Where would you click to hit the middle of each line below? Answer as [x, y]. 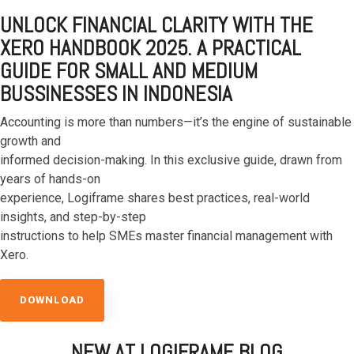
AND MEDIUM [205, 71]
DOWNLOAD [52, 299]
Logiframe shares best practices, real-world [188, 198]
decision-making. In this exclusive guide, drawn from [198, 160]
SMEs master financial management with [221, 235]
